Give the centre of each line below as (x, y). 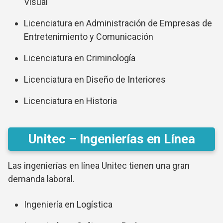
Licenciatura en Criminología (80, 58)
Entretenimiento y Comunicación (89, 37)
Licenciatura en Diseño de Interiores (95, 79)
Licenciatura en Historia (70, 101)
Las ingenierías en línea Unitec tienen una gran (99, 166)
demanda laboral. (41, 179)
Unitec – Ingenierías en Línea (111, 139)
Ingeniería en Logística (68, 204)
